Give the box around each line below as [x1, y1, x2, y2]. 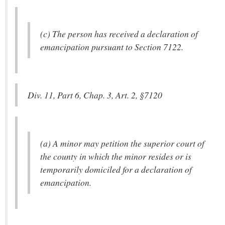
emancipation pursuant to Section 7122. [40, 41, 183, 53]
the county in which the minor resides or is [40, 150, 191, 162]
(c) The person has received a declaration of [40, 28, 198, 40]
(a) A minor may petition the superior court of [40, 137, 204, 149]
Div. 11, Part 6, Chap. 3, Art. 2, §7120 [28, 89, 162, 101]
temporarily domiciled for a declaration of [40, 163, 192, 175]
